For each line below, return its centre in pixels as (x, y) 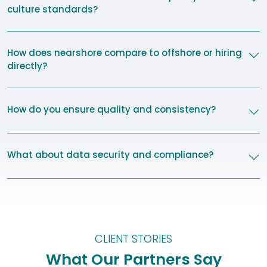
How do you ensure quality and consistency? (111, 109)
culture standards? (52, 9)
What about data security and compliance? (110, 155)
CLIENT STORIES (133, 239)
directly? (27, 66)
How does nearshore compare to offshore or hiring (125, 53)
